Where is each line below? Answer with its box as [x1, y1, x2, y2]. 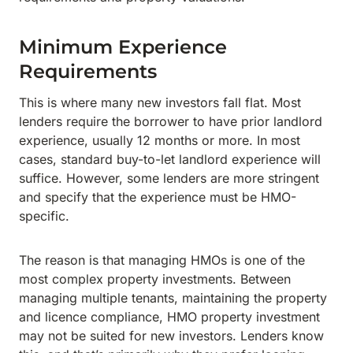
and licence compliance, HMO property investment [19, 309, 320, 325]
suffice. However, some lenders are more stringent [19, 170, 319, 186]
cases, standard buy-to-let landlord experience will [19, 151, 321, 167]
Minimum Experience [19, 35, 227, 58]
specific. [19, 208, 69, 224]
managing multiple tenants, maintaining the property [19, 290, 327, 306]
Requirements [19, 60, 157, 83]
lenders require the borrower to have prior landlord [19, 113, 322, 129]
